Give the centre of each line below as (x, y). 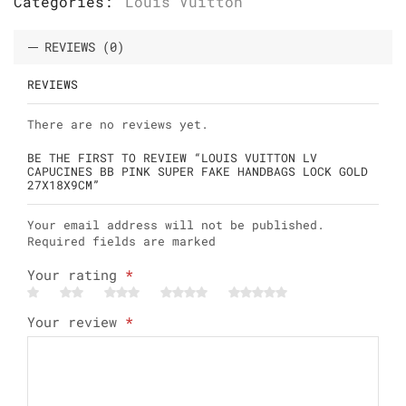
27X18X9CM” (63, 184)
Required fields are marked (121, 241)
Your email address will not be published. (176, 224)
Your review (76, 322)
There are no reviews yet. (118, 125)
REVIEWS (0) (84, 47)
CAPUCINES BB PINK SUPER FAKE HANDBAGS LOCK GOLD (198, 171)
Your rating (76, 275)
